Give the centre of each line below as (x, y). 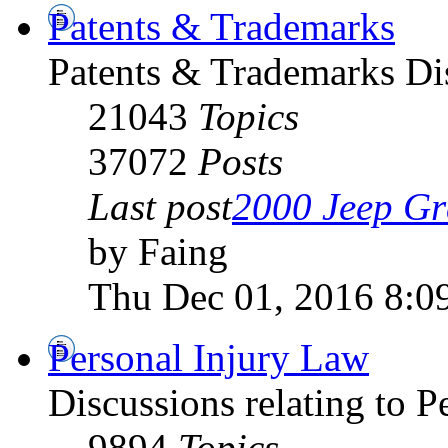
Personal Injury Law (208, 357)
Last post (160, 206)
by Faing (158, 251)
